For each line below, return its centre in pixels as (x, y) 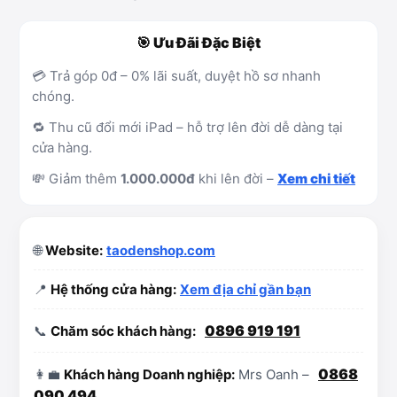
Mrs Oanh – (274, 375)
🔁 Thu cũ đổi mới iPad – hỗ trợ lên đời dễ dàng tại (187, 128)
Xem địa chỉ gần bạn (245, 290)
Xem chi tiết (316, 179)
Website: (74, 251)
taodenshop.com (161, 251)
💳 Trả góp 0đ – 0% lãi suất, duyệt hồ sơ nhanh (176, 76)
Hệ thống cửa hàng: (113, 290)
